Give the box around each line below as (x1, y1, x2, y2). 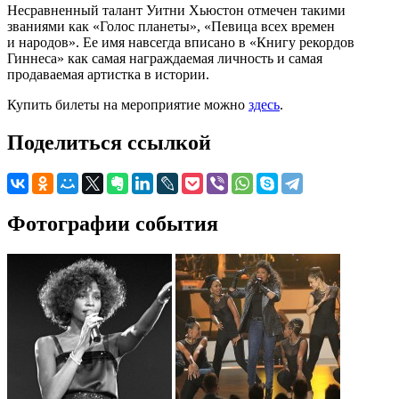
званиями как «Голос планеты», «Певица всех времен (7, 18, 335, 34)
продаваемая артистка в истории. (7, 66, 209, 82)
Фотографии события (7, 211, 218, 235)
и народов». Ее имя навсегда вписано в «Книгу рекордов (7, 34, 354, 50)
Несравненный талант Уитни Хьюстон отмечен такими (7, 2, 346, 18)
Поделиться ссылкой (7, 130, 211, 154)
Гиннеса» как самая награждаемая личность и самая (7, 50, 322, 66)
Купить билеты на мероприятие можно (7, 96, 248, 112)
